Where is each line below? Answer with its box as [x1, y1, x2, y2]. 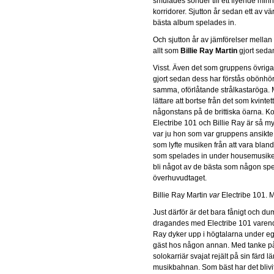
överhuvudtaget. [153, 173, 207, 182]
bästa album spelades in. [153, 18, 236, 27]
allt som [153, 46, 180, 55]
